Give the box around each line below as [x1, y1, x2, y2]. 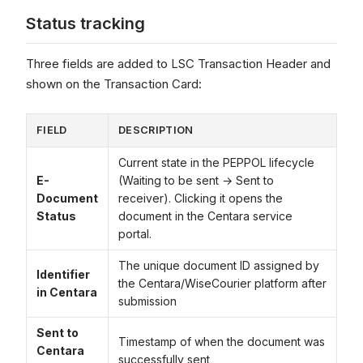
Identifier [36, 267, 90, 281]
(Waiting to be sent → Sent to [118, 173, 274, 187]
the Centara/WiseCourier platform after [118, 276, 327, 290]
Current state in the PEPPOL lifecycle [118, 156, 314, 169]
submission [118, 294, 177, 308]
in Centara [36, 285, 97, 299]
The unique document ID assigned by [118, 258, 319, 272]
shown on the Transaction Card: [26, 76, 202, 92]
